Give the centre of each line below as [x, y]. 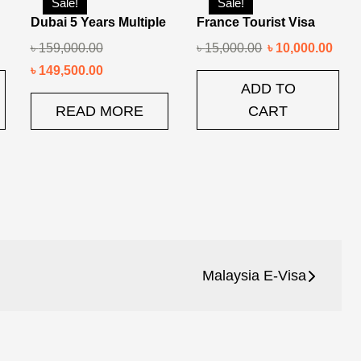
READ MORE [99, 112]
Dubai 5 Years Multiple [98, 23]
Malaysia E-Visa [254, 276]
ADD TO [268, 89]
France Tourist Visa [256, 23]
